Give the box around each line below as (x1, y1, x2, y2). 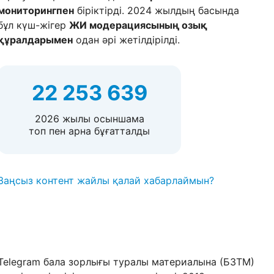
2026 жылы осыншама (34, 113, 144, 125)
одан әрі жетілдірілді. (73, 34, 180, 46)
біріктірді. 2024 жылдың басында (74, 4, 239, 17)
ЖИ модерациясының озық (69, 19, 207, 31)
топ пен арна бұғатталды (29, 125, 150, 137)
